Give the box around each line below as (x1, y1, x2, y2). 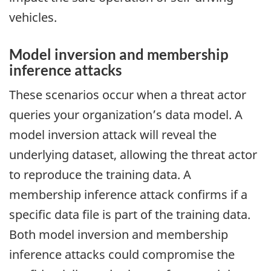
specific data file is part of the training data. (9, 206, 250, 223)
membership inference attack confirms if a (9, 186, 247, 203)
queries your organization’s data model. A (9, 106, 243, 123)
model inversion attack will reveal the (9, 126, 217, 143)
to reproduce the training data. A (9, 166, 191, 183)
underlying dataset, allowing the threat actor (9, 146, 257, 163)
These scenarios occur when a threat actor (9, 87, 246, 103)
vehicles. (9, 8, 57, 25)
